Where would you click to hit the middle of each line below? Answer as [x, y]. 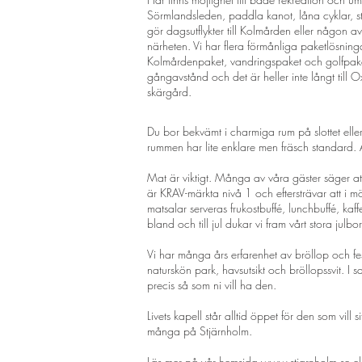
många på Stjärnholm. [200, 331]
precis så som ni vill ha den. [212, 285]
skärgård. [169, 92]
